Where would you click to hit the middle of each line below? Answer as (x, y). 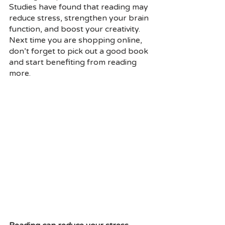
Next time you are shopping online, (77, 40)
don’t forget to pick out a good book (80, 51)
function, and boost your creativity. (76, 29)
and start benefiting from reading (74, 62)
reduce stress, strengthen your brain (80, 18)
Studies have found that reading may (80, 7)
